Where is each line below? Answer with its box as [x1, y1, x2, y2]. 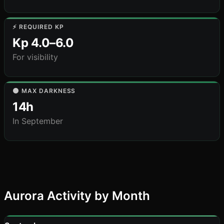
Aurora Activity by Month [4, 188, 150, 203]
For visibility [12, 52, 58, 62]
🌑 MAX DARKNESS [12, 87, 76, 94]
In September [12, 116, 63, 126]
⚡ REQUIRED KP [12, 23, 64, 30]
